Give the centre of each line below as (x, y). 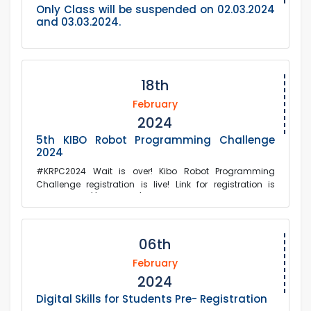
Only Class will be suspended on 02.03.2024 (155, 10)
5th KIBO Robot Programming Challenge (155, 140)
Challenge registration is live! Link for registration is (155, 185)
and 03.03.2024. (78, 22)
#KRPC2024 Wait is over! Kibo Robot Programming (155, 171)
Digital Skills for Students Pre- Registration (152, 299)
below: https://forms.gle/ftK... (97, 198)
